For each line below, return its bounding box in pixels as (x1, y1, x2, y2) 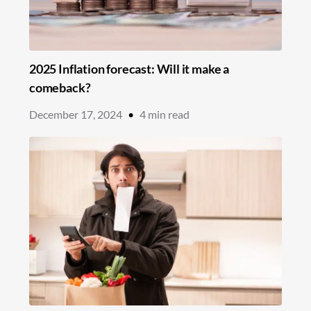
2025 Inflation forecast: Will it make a (29, 60, 229, 76)
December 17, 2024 (29, 107, 122, 121)
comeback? (29, 79, 91, 95)
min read (148, 107, 190, 121)
